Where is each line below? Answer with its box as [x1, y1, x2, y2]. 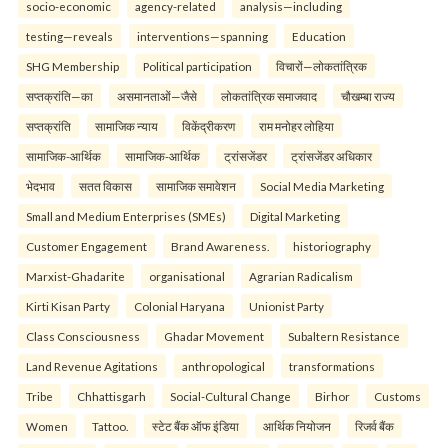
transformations [289, 359, 375, 374]
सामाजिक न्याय [95, 119, 158, 134]
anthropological [182, 359, 265, 374]
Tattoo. [92, 419, 128, 434]
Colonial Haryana [134, 299, 225, 314]
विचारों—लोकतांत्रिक [276, 59, 367, 74]
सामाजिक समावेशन [156, 179, 236, 194]
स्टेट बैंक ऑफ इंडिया [152, 419, 239, 434]
